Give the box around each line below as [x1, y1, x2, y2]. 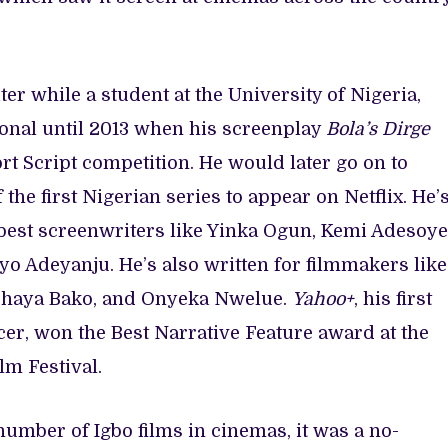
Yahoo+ [292, 288, 354, 309]
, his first [354, 288, 432, 309]
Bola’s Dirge [326, 118, 430, 139]
